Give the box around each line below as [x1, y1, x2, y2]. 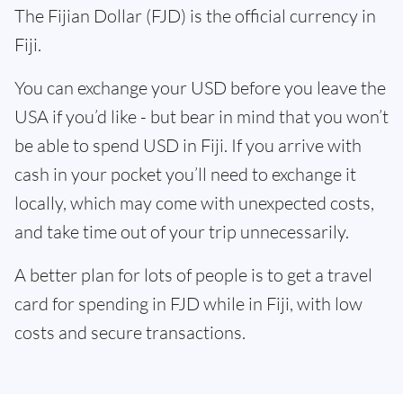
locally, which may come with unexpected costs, [14, 192, 374, 214]
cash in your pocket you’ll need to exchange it [14, 163, 356, 185]
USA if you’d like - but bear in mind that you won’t [14, 105, 389, 128]
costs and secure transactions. [14, 321, 246, 344]
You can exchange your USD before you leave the [14, 76, 386, 99]
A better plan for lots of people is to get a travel [14, 264, 372, 286]
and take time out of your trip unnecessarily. [14, 220, 349, 243]
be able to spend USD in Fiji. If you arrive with [14, 134, 362, 157]
